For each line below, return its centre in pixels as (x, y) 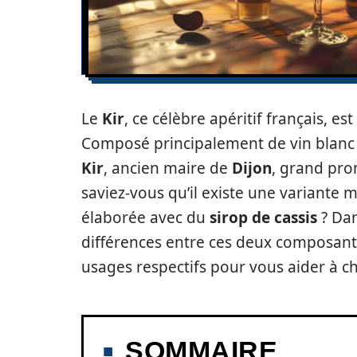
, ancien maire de (168, 168)
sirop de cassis (263, 218)
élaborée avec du (145, 218)
